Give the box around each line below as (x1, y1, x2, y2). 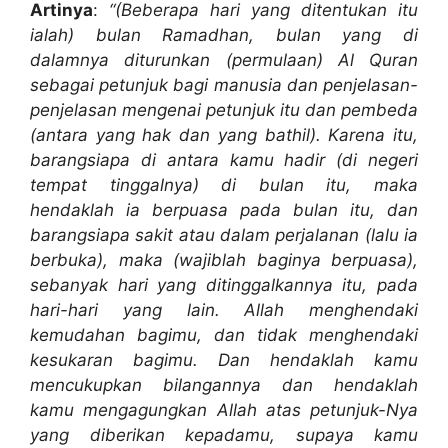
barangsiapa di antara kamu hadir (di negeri (30, 150, 418, 171)
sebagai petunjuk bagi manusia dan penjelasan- (30, 75, 418, 96)
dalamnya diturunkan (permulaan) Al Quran (30, 50, 418, 71)
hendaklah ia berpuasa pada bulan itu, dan (30, 200, 418, 221)
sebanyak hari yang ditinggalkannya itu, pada (30, 275, 418, 296)
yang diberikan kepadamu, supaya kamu (30, 425, 418, 446)
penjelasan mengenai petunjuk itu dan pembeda (30, 100, 418, 121)
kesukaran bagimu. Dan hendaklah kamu (30, 350, 418, 371)
